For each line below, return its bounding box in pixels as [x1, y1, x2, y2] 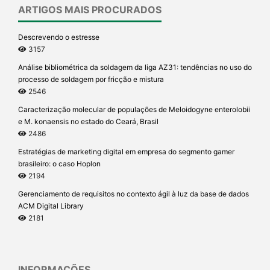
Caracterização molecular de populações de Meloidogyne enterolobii [18, 104, 250, 114]
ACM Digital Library [18, 201, 84, 210]
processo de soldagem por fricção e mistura [18, 75, 164, 84]
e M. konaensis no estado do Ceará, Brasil [18, 116, 159, 126]
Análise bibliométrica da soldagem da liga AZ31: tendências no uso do [18, 63, 252, 72]
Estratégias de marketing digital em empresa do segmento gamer [18, 146, 234, 156]
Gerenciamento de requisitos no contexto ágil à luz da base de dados [18, 189, 249, 198]
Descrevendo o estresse [18, 33, 99, 42]
